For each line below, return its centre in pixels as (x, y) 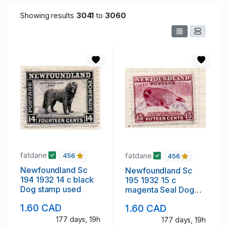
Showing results (48, 16)
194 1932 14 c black (57, 179)
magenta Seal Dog (160, 189)
